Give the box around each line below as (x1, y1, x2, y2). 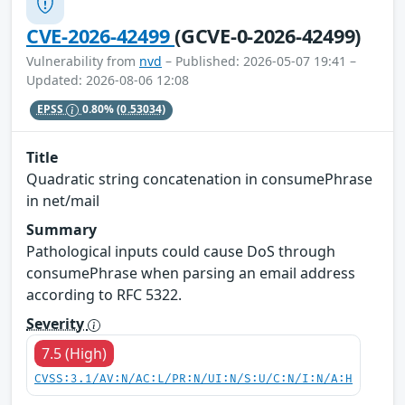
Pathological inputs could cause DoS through (26, 241, 335, 262)
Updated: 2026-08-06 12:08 (26, 71, 189, 89)
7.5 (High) (42, 344, 107, 364)
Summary (26, 220, 97, 240)
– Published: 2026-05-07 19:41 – (162, 52, 356, 70)
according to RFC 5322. (26, 285, 182, 306)
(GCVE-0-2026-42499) (174, 22, 362, 49)
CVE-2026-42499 (26, 22, 175, 49)
